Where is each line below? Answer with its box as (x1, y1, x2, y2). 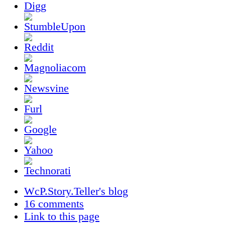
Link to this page (24, 210, 99, 222)
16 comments (24, 197, 84, 210)
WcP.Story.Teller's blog (24, 185, 128, 197)
